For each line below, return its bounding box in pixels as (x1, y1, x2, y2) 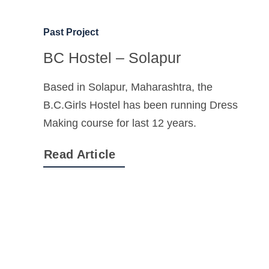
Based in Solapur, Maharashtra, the (43, 81, 213, 94)
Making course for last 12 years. (43, 117, 196, 130)
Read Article (44, 148, 116, 162)
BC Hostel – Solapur (43, 49, 181, 67)
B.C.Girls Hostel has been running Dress (43, 99, 238, 112)
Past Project (43, 27, 98, 38)
